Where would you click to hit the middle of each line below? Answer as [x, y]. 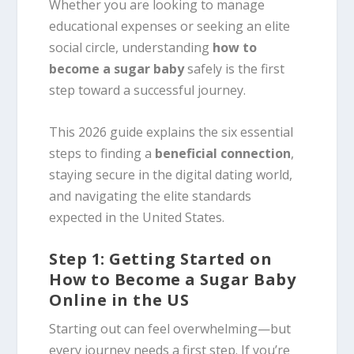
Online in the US [119, 299]
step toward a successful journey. [148, 90]
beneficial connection [223, 154]
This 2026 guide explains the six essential [171, 132]
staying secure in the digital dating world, [171, 175]
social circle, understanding [131, 48]
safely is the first [235, 69]
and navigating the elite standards [151, 196]
